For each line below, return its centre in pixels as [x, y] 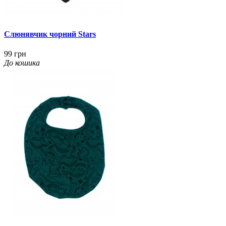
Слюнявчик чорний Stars [50, 34]
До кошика [22, 63]
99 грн [15, 54]
